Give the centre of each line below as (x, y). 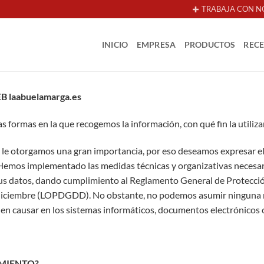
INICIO (115, 44)
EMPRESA (156, 44)
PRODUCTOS (210, 44)
